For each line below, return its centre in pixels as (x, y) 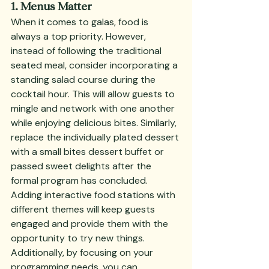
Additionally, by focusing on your (83, 252)
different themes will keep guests (84, 209)
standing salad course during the (84, 80)
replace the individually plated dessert (96, 137)
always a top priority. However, (80, 36)
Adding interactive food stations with (94, 195)
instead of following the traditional (87, 51)
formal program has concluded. (80, 180)
